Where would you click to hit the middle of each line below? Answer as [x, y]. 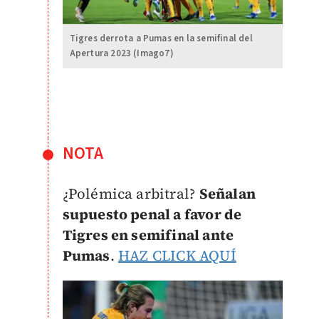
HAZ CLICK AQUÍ [177, 255]
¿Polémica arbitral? [131, 193]
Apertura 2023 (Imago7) [121, 53]
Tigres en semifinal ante [148, 235]
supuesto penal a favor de [152, 214]
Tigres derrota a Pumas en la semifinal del [161, 38]
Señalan [227, 193]
